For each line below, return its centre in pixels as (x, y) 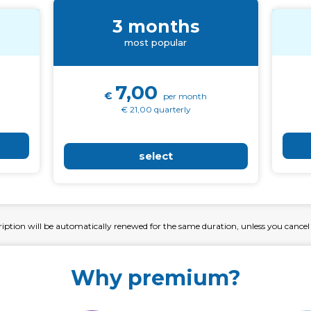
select (155, 156)
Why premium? (155, 278)
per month (185, 96)
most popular (155, 42)
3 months (155, 26)
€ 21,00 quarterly (155, 109)
